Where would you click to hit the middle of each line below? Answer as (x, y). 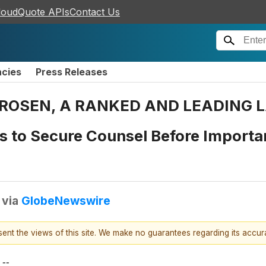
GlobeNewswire (66, 200)
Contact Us (95, 12)
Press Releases (72, 72)
